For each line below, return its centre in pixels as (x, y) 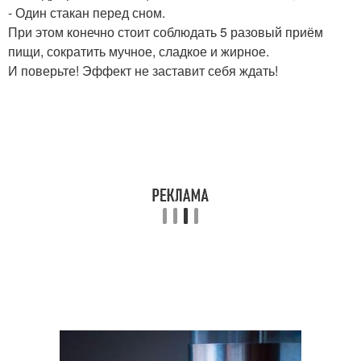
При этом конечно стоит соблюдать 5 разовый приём (166, 32)
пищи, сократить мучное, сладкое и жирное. (139, 52)
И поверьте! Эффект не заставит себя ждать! (143, 71)
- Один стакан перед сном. (87, 13)
